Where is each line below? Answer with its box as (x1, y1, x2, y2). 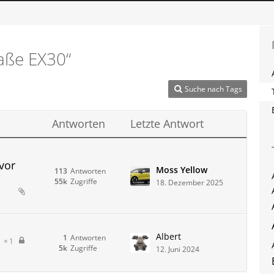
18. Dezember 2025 (156, 177, 223, 188)
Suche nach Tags (185, 84, 242, 94)
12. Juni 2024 (156, 244, 199, 254)
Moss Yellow (156, 163, 207, 176)
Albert (156, 231, 181, 242)
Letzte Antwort (130, 116, 204, 131)
